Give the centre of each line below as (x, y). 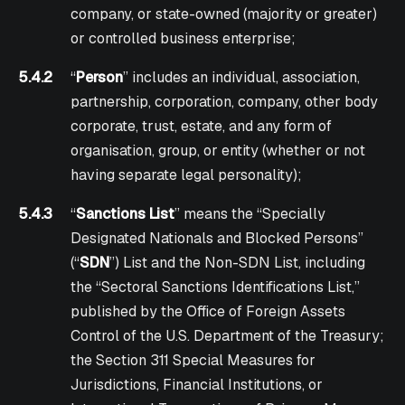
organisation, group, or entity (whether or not (217, 151)
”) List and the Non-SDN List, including (237, 263)
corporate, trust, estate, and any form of (201, 127)
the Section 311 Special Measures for (193, 361)
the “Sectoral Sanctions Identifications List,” (215, 287)
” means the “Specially (250, 214)
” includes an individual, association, (241, 78)
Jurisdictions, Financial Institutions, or (196, 385)
